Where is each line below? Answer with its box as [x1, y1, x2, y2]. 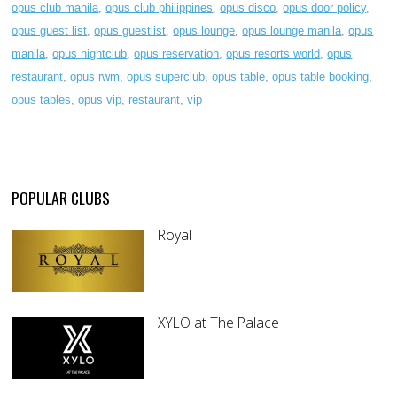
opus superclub [127, 70, 206, 84]
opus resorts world [226, 47, 321, 61]
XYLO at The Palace [158, 313, 280, 333]
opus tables [12, 93, 72, 107]
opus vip [78, 93, 122, 107]
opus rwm [70, 70, 121, 84]
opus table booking [272, 70, 370, 84]
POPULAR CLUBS [12, 186, 111, 210]
